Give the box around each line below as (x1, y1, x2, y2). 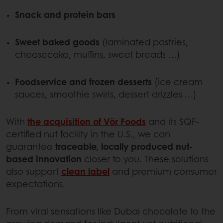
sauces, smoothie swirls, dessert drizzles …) (15, 88, 197, 101)
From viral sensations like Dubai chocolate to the (6, 205, 216, 218)
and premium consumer (110, 165, 217, 178)
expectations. (6, 177, 68, 191)
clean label (61, 165, 110, 178)
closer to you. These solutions (82, 152, 209, 166)
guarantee (6, 140, 55, 153)
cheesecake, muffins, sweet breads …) (15, 48, 180, 61)
